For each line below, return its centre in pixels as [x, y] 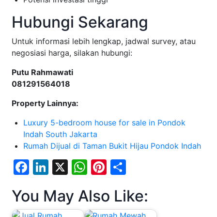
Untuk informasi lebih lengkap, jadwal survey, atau [104, 41]
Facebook [65, 167]
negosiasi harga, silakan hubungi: [72, 53]
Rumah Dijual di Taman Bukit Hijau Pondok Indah [112, 146]
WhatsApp [125, 167]
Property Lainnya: [45, 103]
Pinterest [140, 167]
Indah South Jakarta [60, 134]
